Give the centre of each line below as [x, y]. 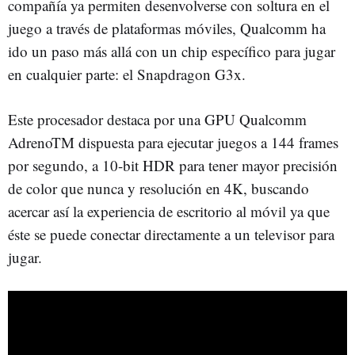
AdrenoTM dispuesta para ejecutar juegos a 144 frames [173, 142]
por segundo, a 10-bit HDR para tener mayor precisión [173, 165]
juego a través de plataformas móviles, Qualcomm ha [167, 28]
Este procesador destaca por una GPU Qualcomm [157, 119]
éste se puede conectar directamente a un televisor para [171, 234]
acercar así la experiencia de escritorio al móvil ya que [169, 211]
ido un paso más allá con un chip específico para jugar [172, 51]
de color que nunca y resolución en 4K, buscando [158, 188]
